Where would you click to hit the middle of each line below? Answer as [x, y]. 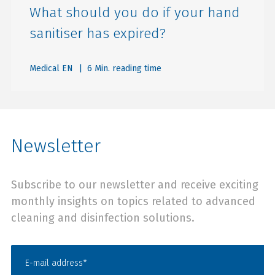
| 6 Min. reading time [119, 68]
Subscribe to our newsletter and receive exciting [135, 184]
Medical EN [51, 68]
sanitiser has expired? [98, 33]
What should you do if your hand [135, 12]
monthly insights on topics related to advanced [133, 201]
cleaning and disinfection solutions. [103, 218]
